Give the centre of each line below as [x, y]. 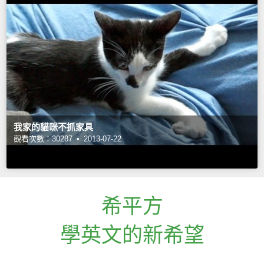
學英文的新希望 [132, 235]
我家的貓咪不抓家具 [54, 127]
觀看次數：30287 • [48, 138]
